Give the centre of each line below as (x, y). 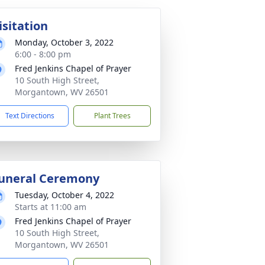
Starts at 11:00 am (51, 207)
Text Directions (30, 116)
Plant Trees (112, 116)
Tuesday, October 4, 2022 (64, 195)
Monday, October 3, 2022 (64, 42)
